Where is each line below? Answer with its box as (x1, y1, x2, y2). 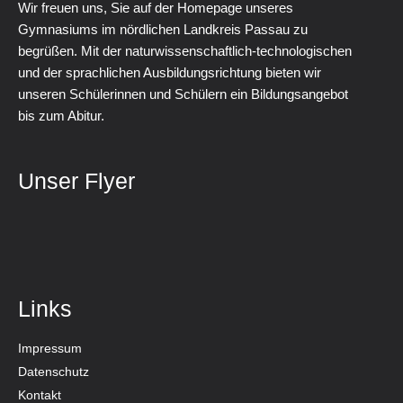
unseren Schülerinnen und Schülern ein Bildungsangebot (18, 85, 348, 102)
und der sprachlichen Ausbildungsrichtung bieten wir (18, 64, 321, 80)
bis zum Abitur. (18, 107, 104, 123)
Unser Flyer (18, 167, 135, 193)
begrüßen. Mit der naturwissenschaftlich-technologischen (18, 42, 352, 58)
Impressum (18, 340, 82, 355)
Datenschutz (18, 363, 89, 379)
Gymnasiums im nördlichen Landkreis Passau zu (18, 21, 308, 37)
